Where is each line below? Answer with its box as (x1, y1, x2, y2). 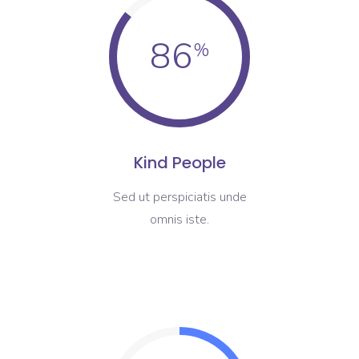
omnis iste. (150, 211, 209, 228)
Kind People (133, 151, 226, 174)
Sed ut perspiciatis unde (112, 188, 247, 206)
